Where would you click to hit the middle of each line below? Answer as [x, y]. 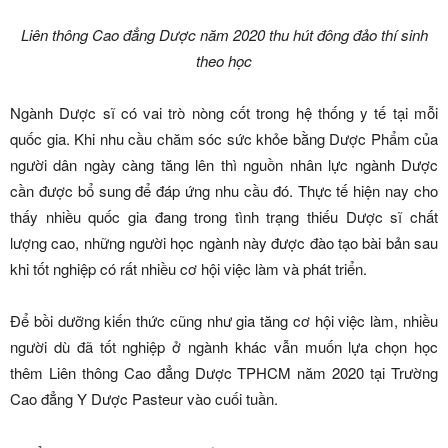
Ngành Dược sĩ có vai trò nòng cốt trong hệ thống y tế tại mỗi [224, 112]
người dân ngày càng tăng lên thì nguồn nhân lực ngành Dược [224, 164]
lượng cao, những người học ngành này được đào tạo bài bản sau [224, 242]
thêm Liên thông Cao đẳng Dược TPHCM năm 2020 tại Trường [224, 372]
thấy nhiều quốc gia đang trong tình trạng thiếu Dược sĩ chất [224, 216]
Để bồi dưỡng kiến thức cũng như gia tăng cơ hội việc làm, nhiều [224, 320]
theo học [224, 60]
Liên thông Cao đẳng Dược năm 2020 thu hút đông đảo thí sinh [224, 34]
